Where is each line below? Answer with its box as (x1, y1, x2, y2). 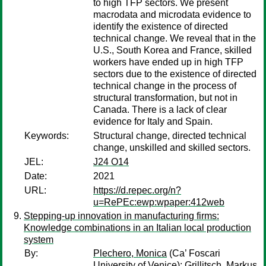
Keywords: (24, 131, 69, 141)
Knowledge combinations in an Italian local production (24, 223, 251, 233)
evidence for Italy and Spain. (93, 116, 213, 126)
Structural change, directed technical (93, 131, 246, 141)
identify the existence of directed (93, 21, 228, 31)
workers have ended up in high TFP (93, 57, 243, 67)
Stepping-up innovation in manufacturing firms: (24, 211, 219, 221)
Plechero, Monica (93, 248, 167, 258)
